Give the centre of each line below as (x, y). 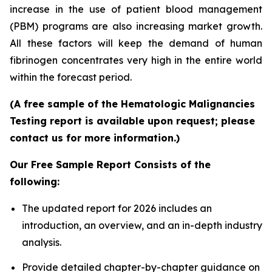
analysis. (42, 242)
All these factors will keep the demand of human (136, 43)
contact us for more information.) (95, 138)
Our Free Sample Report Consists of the (110, 164)
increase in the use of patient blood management (136, 9)
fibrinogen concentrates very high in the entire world (136, 60)
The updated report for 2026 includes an (117, 208)
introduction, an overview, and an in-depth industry (142, 225)
